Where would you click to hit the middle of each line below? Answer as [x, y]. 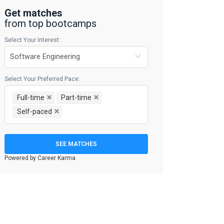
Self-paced [35, 111]
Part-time [76, 97]
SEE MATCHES [76, 144]
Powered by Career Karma [40, 158]
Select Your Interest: [33, 40]
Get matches [34, 13]
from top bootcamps [51, 23]
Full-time [31, 97]
